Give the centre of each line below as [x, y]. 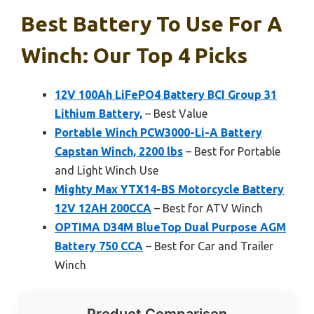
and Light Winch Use [107, 171]
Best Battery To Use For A [152, 24]
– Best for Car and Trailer [208, 246]
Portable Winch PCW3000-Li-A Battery [158, 133]
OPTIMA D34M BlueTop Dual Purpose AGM [170, 227]
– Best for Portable [232, 152]
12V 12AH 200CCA [103, 209]
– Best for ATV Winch [207, 209]
